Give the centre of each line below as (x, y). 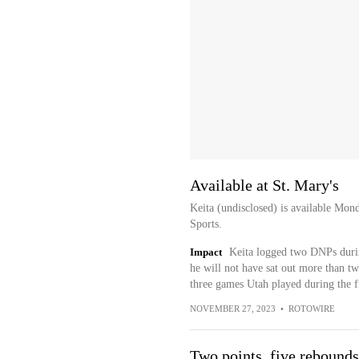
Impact (206, 252)
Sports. (206, 224)
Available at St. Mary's (264, 185)
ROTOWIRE (311, 309)
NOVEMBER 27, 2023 (232, 309)
